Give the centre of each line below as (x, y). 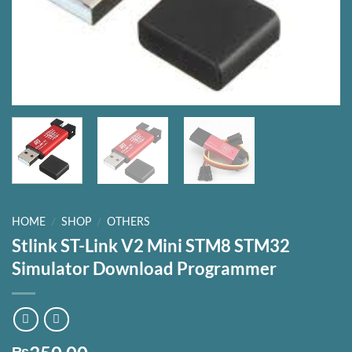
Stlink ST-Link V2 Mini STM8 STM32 (151, 245)
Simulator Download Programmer (144, 268)
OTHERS (129, 222)
